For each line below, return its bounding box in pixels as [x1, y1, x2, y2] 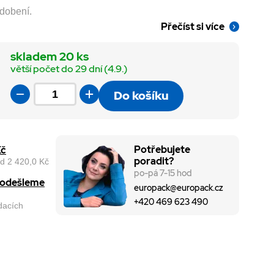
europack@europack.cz [133, 182, 223, 194]
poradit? [133, 155, 174, 168]
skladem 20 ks [10, 49, 89, 65]
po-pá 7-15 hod [133, 168, 192, 179]
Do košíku [113, 87, 169, 103]
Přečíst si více [161, 20, 225, 34]
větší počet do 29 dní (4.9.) [10, 62, 128, 76]
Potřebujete [133, 143, 190, 157]
